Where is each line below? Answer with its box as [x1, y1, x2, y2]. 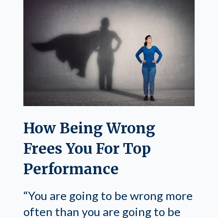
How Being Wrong [23, 118, 155, 137]
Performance [23, 159, 119, 178]
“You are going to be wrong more [23, 188, 193, 202]
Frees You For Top [23, 139, 151, 158]
